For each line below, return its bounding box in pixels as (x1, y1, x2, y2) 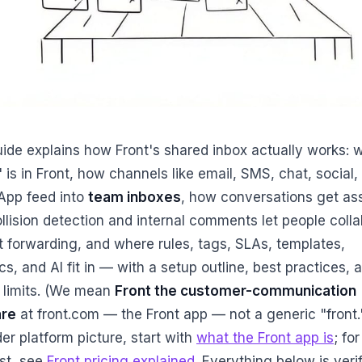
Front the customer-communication (115, 282, 356, 299)
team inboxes (88, 188, 181, 205)
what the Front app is (196, 329, 334, 346)
